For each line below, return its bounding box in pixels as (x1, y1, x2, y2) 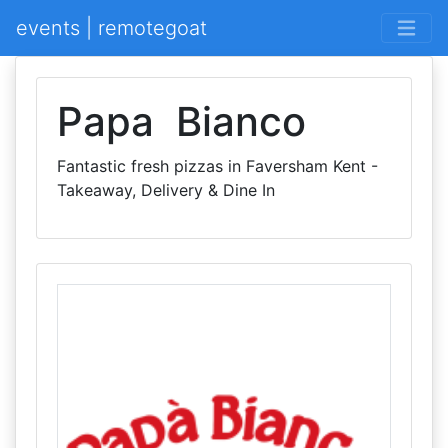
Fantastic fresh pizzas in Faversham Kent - (57, 156, 378, 176)
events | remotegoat (16, 16, 207, 40)
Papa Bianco (57, 97, 306, 146)
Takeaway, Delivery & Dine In (57, 180, 275, 200)
